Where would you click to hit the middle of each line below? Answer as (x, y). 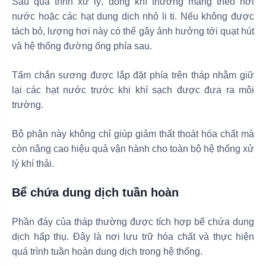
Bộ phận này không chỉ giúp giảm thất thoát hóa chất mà (133, 134)
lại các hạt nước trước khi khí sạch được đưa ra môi (133, 90)
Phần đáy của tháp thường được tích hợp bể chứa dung (133, 221)
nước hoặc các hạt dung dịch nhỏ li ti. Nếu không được (133, 16)
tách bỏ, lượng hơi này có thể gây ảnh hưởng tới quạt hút (133, 31)
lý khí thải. (33, 163)
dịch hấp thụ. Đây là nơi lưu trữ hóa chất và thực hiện (133, 236)
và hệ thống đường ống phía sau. (82, 46)
